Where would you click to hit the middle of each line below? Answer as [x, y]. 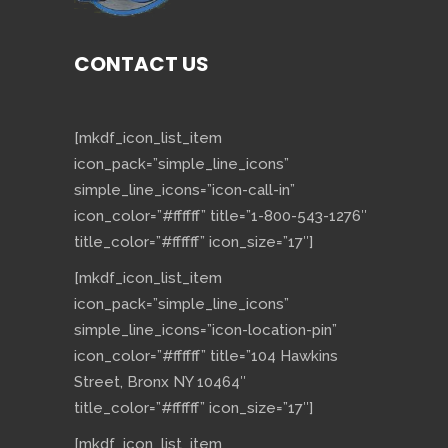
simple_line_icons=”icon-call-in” [184, 190]
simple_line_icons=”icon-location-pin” [205, 330]
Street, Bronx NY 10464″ [160, 382]
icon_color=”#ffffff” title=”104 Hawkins [206, 356]
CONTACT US [141, 64]
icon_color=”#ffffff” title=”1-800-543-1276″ [220, 216]
